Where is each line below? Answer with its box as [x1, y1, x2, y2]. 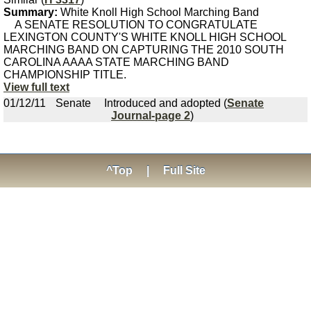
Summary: [3, 6, 58, 18]
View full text [3, 81, 69, 93]
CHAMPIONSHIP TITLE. [3, 69, 126, 81]
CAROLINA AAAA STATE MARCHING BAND [3, 56, 229, 68]
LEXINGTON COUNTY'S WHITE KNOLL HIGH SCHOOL [3, 31, 286, 43]
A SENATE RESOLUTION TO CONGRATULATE [3, 19, 258, 31]
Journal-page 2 [111, 110, 190, 121]
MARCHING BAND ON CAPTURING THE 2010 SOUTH [3, 44, 284, 56]
